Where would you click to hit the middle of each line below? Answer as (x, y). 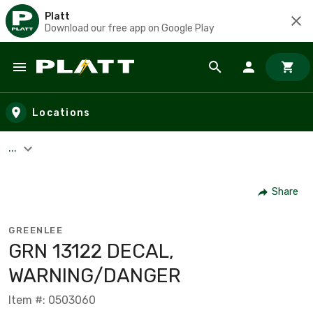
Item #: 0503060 (52, 300)
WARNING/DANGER (95, 275)
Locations (61, 112)
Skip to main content (74, 81)
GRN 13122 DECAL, (91, 251)
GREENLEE (36, 230)
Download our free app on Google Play (130, 28)
